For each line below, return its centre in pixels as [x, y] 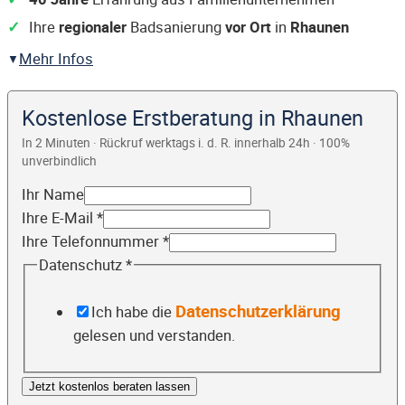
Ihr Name [53, 195]
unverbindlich [59, 161]
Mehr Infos [56, 59]
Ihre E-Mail [59, 218]
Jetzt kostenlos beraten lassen [109, 387]
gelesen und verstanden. [154, 335]
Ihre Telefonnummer [92, 242]
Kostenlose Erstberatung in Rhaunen [193, 118]
